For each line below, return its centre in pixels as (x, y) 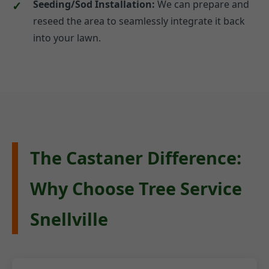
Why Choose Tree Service (136, 188)
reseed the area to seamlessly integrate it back (139, 21)
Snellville (69, 219)
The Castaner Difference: (136, 157)
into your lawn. (67, 38)
